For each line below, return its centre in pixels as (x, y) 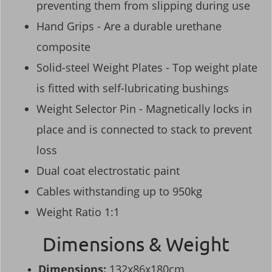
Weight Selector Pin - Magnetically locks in (144, 108)
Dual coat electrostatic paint (108, 170)
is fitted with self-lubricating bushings (133, 88)
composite (63, 46)
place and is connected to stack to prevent (144, 129)
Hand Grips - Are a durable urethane (129, 26)
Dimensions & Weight (136, 244)
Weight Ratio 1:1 (78, 212)
